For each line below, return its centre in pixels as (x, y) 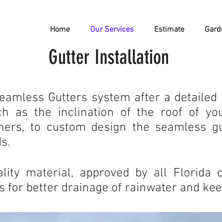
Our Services (112, 30)
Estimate (169, 30)
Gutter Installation (109, 57)
